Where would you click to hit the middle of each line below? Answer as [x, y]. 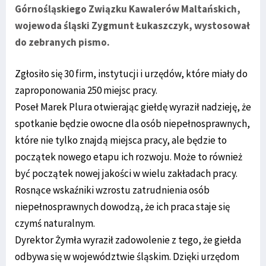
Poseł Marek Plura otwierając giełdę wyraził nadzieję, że [133, 107]
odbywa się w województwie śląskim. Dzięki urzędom [127, 256]
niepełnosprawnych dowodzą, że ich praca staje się [122, 206]
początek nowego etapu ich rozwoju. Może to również [129, 156]
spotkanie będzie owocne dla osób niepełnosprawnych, [132, 123]
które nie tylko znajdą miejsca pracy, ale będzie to [121, 140]
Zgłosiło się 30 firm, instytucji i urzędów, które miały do [131, 73]
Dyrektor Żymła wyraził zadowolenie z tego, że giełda [128, 240]
